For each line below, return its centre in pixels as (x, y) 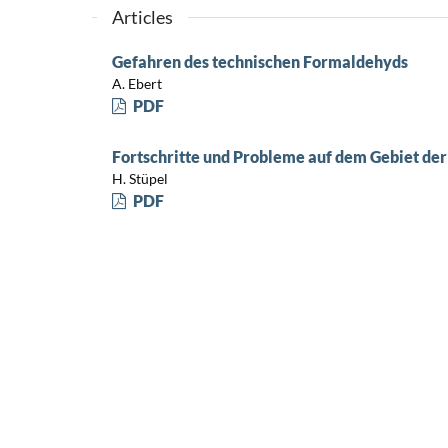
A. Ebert (136, 84)
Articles (142, 16)
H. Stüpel (139, 179)
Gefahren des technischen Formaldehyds (259, 61)
